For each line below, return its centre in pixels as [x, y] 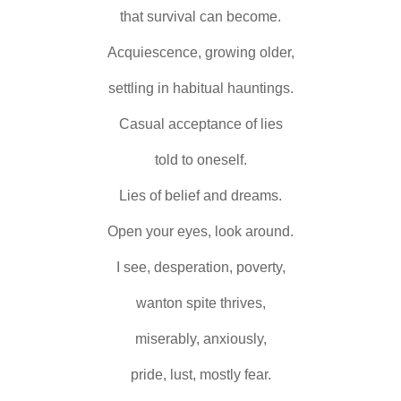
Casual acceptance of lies [200, 124]
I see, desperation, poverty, [200, 267]
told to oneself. [200, 159]
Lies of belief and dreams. [200, 195]
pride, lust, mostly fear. [200, 374]
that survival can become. [200, 16]
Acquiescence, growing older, [200, 52]
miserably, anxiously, [200, 338]
